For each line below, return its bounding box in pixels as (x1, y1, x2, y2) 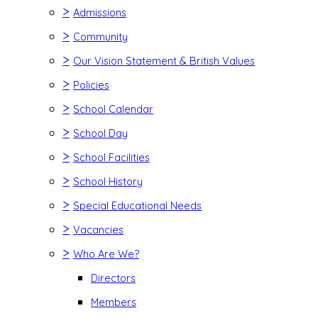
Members (91, 295, 136, 309)
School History (73, 175, 143, 188)
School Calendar (73, 102, 153, 116)
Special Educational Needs (73, 199, 202, 212)
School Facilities (73, 150, 150, 164)
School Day (73, 126, 128, 140)
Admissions (73, 6, 126, 19)
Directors (91, 271, 136, 285)
